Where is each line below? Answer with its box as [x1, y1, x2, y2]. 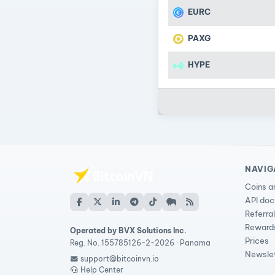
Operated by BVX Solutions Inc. [70, 226, 187, 236]
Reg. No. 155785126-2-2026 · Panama [70, 238, 211, 248]
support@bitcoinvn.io [80, 254, 160, 264]
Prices [245, 236, 269, 246]
